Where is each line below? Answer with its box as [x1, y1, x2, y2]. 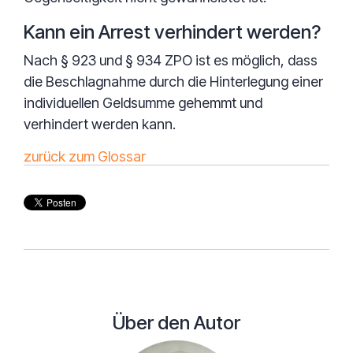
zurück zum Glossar [24, 148, 146, 165]
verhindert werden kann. [24, 116, 176, 132]
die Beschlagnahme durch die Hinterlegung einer [24, 73, 323, 90]
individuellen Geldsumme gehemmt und [24, 95, 262, 111]
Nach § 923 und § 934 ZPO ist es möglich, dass [24, 52, 318, 69]
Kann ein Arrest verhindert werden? [24, 20, 321, 43]
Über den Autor [113, 311, 240, 334]
